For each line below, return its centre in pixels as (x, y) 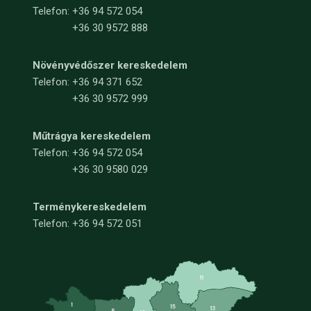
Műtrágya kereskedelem (91, 136)
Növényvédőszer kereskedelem (110, 66)
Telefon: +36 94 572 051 (87, 224)
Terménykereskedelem (89, 207)
